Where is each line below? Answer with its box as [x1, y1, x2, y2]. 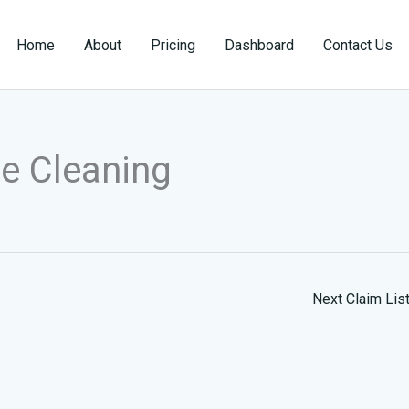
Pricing [151, 36, 195, 54]
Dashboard [225, 36, 294, 54]
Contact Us [323, 36, 393, 54]
